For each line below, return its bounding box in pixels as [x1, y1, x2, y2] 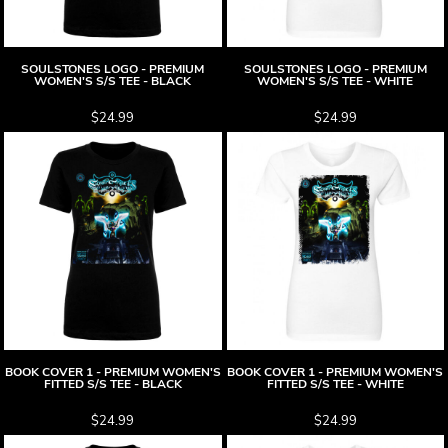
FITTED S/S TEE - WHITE [266, 375, 404, 392]
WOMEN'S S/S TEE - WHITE [257, 73, 414, 89]
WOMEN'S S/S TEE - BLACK [34, 73, 192, 89]
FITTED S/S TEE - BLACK [43, 375, 182, 392]
